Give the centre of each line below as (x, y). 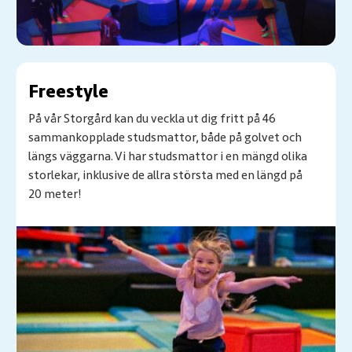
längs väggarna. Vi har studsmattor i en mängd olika (168, 156)
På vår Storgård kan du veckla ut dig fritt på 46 (152, 118)
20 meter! (55, 194)
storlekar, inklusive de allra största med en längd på (165, 175)
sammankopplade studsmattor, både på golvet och (165, 137)
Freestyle (68, 91)
